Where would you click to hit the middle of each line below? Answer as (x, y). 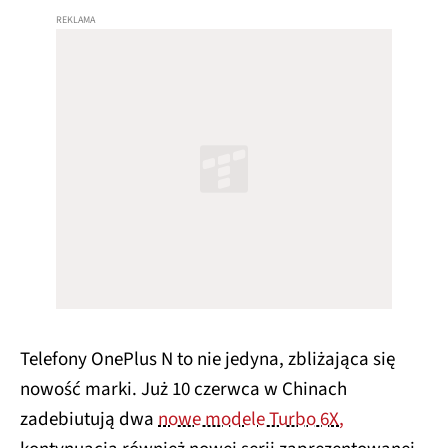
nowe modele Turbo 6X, (251, 420)
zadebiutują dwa (89, 420)
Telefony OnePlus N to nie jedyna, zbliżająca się (207, 360)
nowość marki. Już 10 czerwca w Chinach (183, 390)
